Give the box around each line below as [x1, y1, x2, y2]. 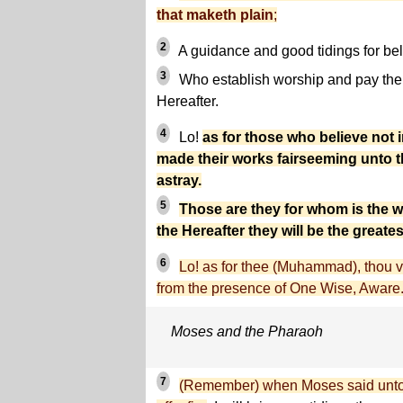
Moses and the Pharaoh [171, 324, 323, 339]
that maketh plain [157, 7, 273, 22]
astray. [157, 173, 201, 188]
